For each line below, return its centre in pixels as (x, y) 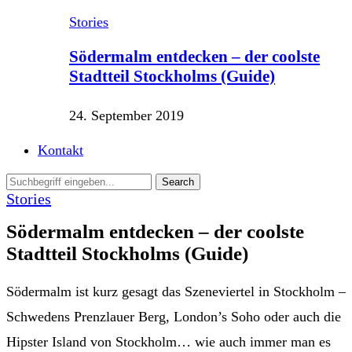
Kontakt (60, 150)
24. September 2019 (126, 115)
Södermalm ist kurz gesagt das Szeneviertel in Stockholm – (176, 292)
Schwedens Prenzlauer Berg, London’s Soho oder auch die (174, 317)
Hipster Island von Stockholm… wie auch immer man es (169, 342)
